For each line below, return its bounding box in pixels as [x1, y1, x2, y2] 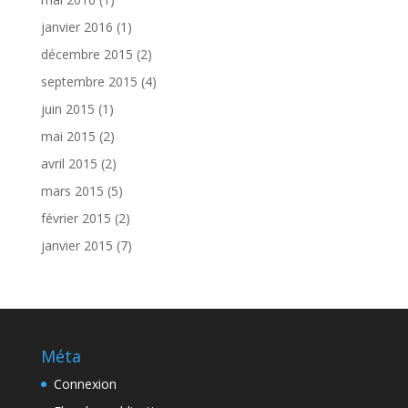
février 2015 [40, 209, 111, 227]
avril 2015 [40, 155, 97, 172]
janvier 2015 [40, 237, 113, 254]
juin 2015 [40, 100, 95, 117]
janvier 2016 [40, 18, 113, 36]
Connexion [53, 375, 117, 393]
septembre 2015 [40, 73, 138, 90]
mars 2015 [40, 182, 104, 199]
